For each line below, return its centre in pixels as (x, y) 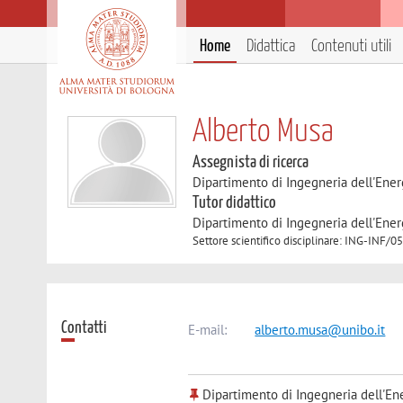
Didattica (271, 46)
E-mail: (208, 329)
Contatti (85, 327)
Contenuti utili (351, 46)
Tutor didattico (235, 203)
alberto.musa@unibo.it (320, 329)
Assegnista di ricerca (251, 162)
